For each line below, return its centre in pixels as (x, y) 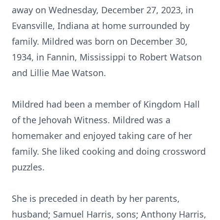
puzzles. (28, 167)
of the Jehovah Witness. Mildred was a (91, 120)
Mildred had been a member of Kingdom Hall (106, 104)
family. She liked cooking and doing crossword (109, 151)
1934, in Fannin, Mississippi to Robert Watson (107, 57)
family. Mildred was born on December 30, (100, 41)
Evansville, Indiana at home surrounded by (101, 26)
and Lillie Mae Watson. (59, 73)
